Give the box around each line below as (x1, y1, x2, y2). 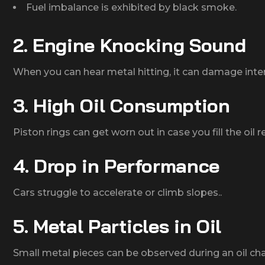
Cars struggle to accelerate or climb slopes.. (13, 186, 222, 198)
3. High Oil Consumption (13, 93, 230, 117)
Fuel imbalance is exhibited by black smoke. (26, 1, 237, 13)
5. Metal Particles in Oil (13, 214, 221, 238)
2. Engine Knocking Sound (13, 33, 246, 57)
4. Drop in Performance (13, 153, 219, 177)
